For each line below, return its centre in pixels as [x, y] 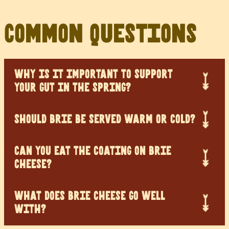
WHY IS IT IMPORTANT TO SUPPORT [94, 74]
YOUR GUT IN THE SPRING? [73, 87]
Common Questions [100, 34]
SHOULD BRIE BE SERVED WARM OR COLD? [105, 119]
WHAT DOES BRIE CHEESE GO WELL [90, 196]
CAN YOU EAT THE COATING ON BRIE [93, 151]
